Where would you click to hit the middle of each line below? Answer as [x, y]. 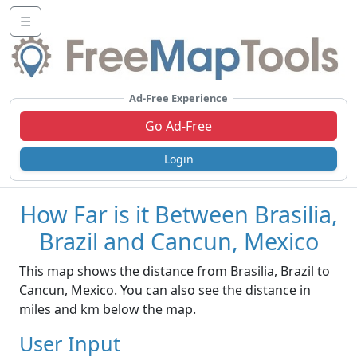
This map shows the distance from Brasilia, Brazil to [175, 271]
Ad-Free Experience [178, 98]
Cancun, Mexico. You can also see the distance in [165, 290]
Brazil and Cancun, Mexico [178, 241]
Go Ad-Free [178, 126]
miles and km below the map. [108, 310]
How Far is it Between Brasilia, [178, 214]
